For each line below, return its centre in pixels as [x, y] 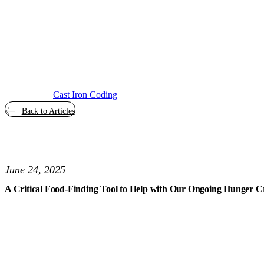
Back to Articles [48, 111]
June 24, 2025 [35, 170]
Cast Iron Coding [85, 94]
